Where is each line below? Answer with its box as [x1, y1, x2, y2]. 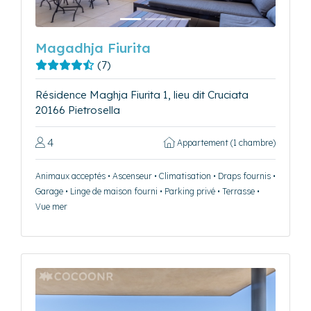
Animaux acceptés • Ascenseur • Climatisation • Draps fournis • [35, 170, 276, 181]
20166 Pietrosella [35, 103, 120, 117]
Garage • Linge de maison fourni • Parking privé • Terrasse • [35, 185, 260, 196]
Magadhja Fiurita [35, 39, 151, 56]
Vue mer [35, 201, 67, 212]
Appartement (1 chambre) [175, 137, 276, 148]
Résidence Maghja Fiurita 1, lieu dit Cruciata [35, 87, 249, 101]
